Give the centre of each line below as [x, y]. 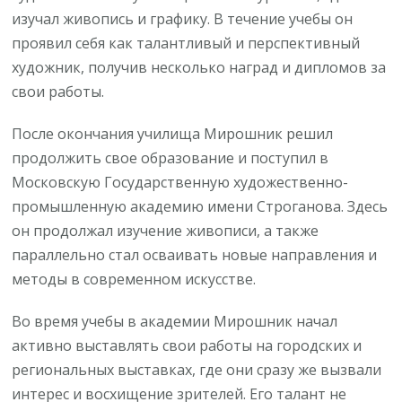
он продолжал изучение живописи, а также [166, 230]
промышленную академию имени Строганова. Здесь [200, 206]
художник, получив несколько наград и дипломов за [199, 67]
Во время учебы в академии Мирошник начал [175, 321]
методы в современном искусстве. [134, 279]
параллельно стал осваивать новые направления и [195, 254]
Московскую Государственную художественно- [180, 182]
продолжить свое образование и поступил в [170, 157]
